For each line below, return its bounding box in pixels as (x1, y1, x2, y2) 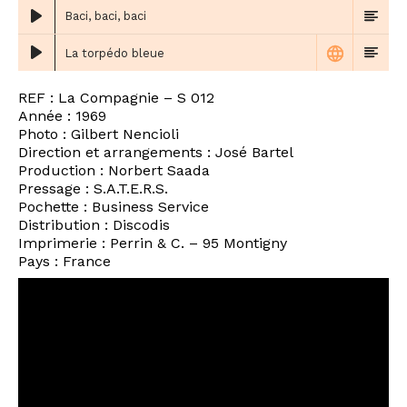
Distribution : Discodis (18, 216, 170, 234)
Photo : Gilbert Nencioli (18, 125, 179, 144)
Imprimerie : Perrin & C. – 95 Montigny (18, 234, 287, 253)
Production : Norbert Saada (18, 162, 210, 180)
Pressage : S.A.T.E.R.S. (18, 180, 168, 198)
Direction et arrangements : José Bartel (18, 144, 293, 162)
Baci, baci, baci (65, 9, 146, 24)
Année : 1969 (18, 107, 106, 125)
